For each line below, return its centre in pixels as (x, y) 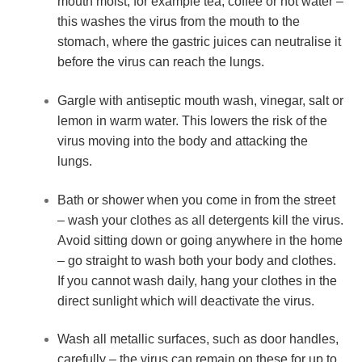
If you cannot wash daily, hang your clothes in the (197, 280)
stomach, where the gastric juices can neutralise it (199, 42)
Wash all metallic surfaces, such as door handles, (198, 339)
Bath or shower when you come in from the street (196, 200)
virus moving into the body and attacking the (182, 141)
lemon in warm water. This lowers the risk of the (192, 121)
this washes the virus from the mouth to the (178, 22)
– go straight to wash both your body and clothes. (196, 260)
